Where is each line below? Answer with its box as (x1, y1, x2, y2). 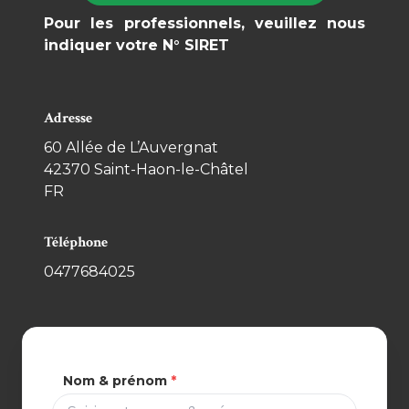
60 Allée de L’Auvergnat (44, 139, 218, 156)
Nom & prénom (63, 372, 167, 389)
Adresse (44, 109, 92, 128)
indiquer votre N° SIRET (44, 37, 229, 54)
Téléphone (44, 233, 108, 252)
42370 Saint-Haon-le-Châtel (44, 161, 248, 178)
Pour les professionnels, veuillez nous (44, 15, 365, 32)
